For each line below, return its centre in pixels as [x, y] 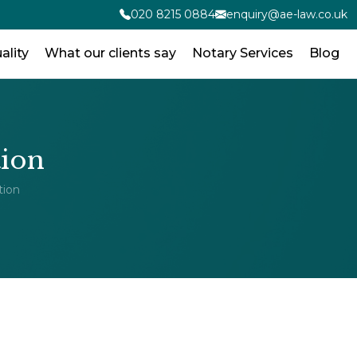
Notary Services [243, 53]
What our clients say [110, 53]
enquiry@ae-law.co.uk [287, 14]
